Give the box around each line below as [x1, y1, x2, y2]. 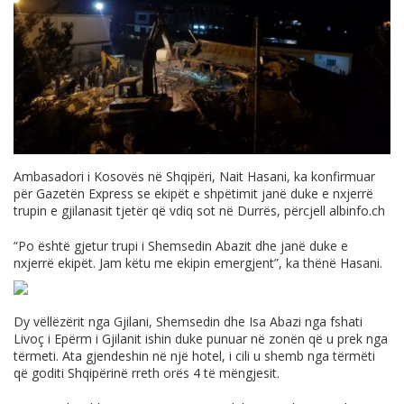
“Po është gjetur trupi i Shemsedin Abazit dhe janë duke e [14, 237, 348, 255]
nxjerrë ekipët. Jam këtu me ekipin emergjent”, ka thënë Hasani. [14, 254, 382, 272]
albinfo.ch [329, 202, 385, 220]
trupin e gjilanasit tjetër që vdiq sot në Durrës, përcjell [14, 202, 329, 220]
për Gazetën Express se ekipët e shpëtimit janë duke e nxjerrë [14, 185, 373, 203]
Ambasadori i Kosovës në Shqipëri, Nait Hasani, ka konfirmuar [14, 168, 375, 186]
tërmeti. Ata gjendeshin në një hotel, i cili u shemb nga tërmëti [14, 347, 375, 365]
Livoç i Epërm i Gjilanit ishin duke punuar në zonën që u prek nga [14, 330, 388, 348]
